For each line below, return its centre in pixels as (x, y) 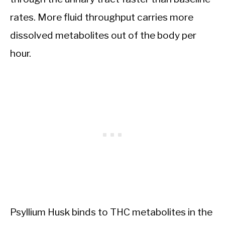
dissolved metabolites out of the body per (103, 35)
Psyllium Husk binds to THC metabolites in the (111, 212)
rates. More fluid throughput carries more (102, 17)
